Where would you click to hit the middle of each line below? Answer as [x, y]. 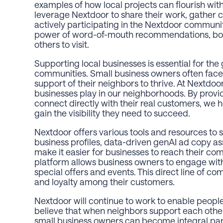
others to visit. [62, 44]
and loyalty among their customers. [105, 181]
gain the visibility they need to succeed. [112, 113]
